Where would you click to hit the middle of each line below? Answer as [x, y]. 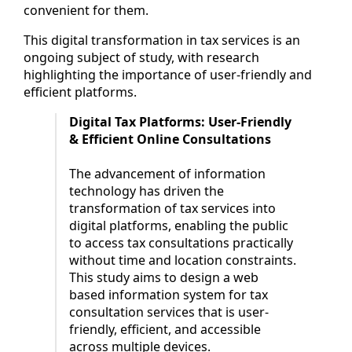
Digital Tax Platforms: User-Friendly [180, 121]
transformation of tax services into [172, 208]
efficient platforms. [80, 92]
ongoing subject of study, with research [141, 57]
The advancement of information [167, 173]
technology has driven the [147, 191]
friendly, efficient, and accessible [165, 329]
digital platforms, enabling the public [179, 225]
